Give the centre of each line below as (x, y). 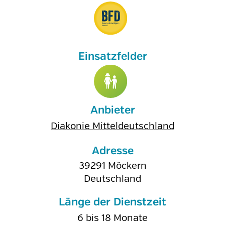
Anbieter (113, 110)
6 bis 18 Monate (113, 218)
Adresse (113, 151)
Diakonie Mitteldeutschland (113, 126)
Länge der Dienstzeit (113, 202)
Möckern (127, 166)
